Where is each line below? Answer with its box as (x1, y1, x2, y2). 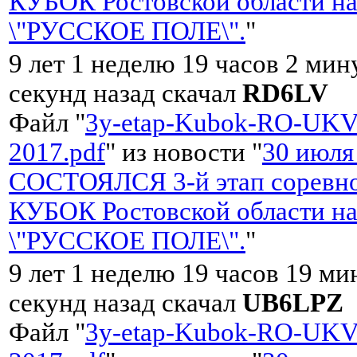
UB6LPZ (242, 288, 343, 317)
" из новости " (105, 137, 262, 167)
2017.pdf (9, 137, 105, 167)
